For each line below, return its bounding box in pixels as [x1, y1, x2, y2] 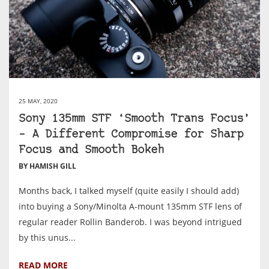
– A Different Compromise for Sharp [19, 128, 243, 141]
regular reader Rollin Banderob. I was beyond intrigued [19, 216, 242, 228]
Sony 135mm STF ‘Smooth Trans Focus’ [19, 113, 250, 125]
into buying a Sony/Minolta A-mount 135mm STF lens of [19, 200, 242, 212]
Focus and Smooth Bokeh [19, 144, 164, 156]
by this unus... [19, 231, 76, 243]
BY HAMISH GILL [19, 160, 76, 171]
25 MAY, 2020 [19, 96, 58, 105]
